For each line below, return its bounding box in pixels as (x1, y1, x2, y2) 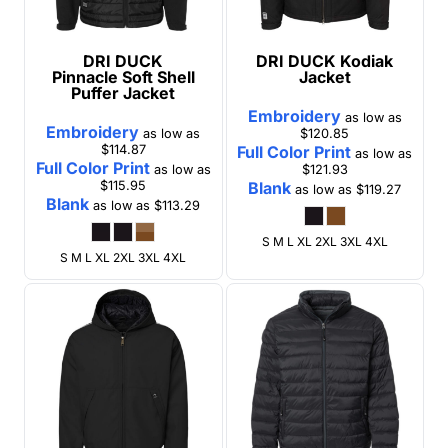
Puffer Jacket (71, 82, 176, 103)
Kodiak (340, 50, 394, 71)
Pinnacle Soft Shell (51, 66, 195, 87)
